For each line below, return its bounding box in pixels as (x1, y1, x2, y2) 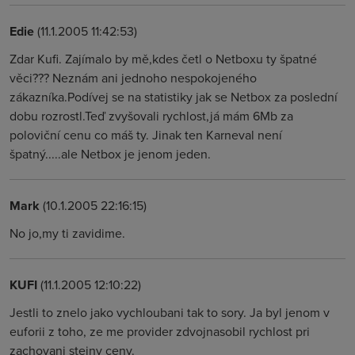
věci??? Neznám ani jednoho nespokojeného (10, 69, 257, 86)
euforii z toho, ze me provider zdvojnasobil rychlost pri (10, 323, 310, 340)
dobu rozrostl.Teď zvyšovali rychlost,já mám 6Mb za (10, 107, 293, 124)
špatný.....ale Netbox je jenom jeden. (10, 145, 211, 162)
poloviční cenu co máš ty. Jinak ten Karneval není (10, 126, 282, 143)
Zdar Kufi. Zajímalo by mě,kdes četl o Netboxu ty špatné (10, 50, 317, 67)
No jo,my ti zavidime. (10, 224, 125, 242)
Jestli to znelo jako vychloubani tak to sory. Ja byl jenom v (10, 303, 330, 321)
